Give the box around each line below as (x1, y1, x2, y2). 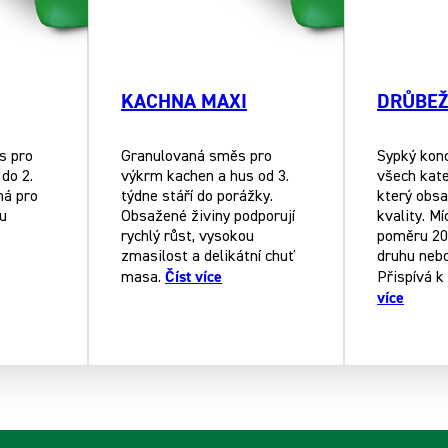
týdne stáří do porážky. (121, 188, 273, 205)
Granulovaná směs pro (121, 148, 272, 165)
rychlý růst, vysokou (121, 228, 254, 245)
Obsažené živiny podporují (121, 208, 295, 225)
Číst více (165, 266, 222, 287)
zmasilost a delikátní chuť (121, 248, 295, 265)
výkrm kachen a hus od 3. (121, 168, 289, 185)
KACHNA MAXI (121, 88, 247, 114)
